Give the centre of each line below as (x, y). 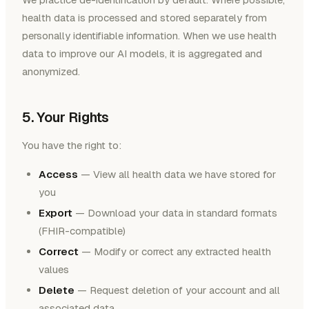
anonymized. (51, 72)
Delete (57, 290)
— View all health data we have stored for (177, 175)
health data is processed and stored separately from (144, 18)
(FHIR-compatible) (82, 231)
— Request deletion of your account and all (177, 290)
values (54, 270)
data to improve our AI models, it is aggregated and (142, 54)
